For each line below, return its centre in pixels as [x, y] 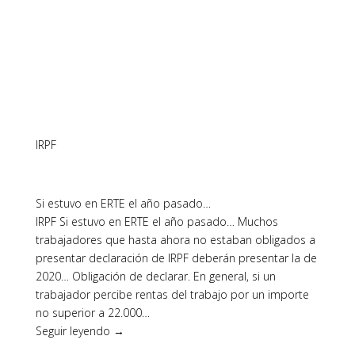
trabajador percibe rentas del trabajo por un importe [172, 294]
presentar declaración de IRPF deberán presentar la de [176, 258]
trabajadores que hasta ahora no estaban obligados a [175, 240]
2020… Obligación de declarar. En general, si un [155, 276]
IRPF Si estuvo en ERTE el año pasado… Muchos [157, 221]
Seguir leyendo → [80, 331]
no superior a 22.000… [92, 313]
